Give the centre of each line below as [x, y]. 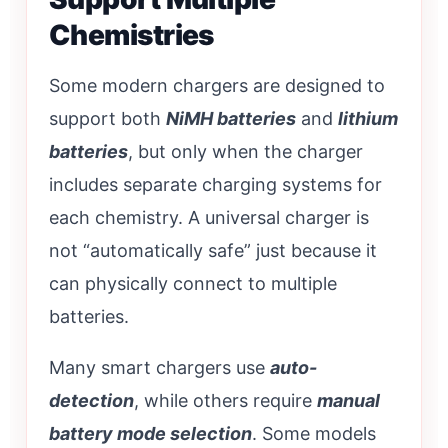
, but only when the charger [245, 152]
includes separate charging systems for [215, 185]
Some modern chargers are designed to [217, 86]
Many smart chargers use [159, 368]
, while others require [225, 401]
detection [91, 401]
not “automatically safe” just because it [213, 251]
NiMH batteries [231, 119]
